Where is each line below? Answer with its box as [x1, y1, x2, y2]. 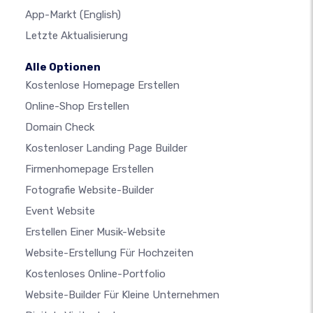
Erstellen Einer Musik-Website [25, 226, 166, 238]
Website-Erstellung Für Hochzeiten [25, 247, 194, 259]
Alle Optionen [25, 61, 101, 73]
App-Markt [25, 8, 80, 21]
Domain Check [25, 121, 94, 133]
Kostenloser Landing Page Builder [25, 142, 187, 154]
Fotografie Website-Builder [25, 184, 154, 196]
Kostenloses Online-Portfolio [25, 268, 166, 280]
